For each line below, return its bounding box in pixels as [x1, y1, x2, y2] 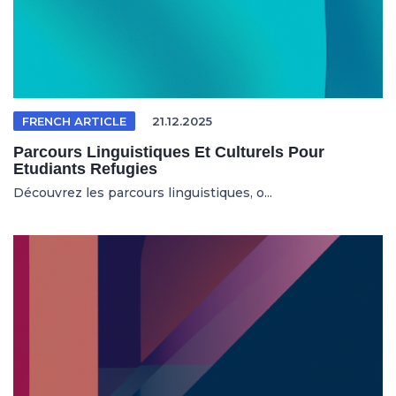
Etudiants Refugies [13, 160, 157, 178]
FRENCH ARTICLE [22, 114, 126, 128]
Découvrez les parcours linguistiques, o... [13, 185, 272, 201]
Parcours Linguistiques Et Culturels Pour [13, 143, 324, 161]
